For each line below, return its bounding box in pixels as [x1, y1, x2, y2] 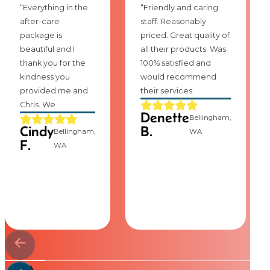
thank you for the [19, 58, 86, 67]
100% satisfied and [140, 58, 211, 67]
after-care [19, 16, 60, 26]
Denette [140, 109, 189, 125]
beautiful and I [19, 44, 75, 54]
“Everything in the [19, 2, 88, 12]
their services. [140, 86, 194, 95]
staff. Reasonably [140, 16, 206, 26]
